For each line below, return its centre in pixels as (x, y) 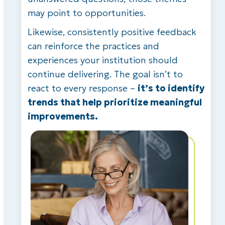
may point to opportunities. (86, 13)
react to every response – (82, 88)
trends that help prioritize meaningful (115, 102)
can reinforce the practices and (93, 46)
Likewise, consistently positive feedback (112, 32)
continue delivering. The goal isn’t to (105, 74)
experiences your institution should (102, 60)
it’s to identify (171, 88)
